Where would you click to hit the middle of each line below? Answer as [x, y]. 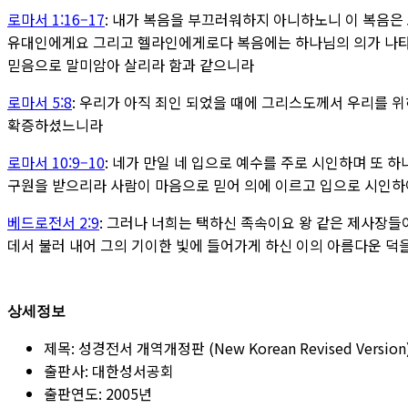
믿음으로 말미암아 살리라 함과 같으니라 [131, 64]
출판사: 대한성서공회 [109, 370]
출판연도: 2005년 [98, 393]
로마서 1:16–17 [56, 19]
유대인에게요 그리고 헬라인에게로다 [122, 41]
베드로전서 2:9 [53, 222]
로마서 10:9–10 [56, 162]
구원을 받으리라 [59, 184]
